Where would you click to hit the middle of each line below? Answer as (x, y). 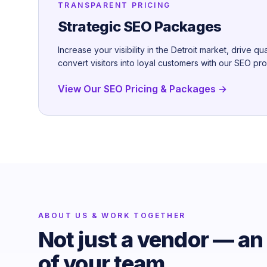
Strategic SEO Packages (140, 26)
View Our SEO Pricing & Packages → (142, 89)
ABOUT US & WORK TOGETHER (112, 215)
